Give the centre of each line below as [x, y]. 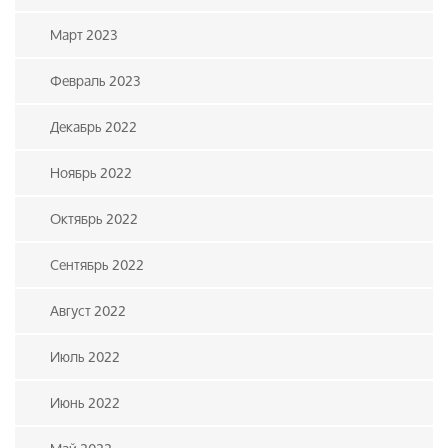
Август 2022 [88, 310]
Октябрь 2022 [94, 218]
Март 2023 [84, 34]
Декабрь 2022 [93, 126]
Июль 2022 [85, 356]
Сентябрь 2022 [97, 264]
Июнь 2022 [85, 402]
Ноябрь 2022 [91, 172]
